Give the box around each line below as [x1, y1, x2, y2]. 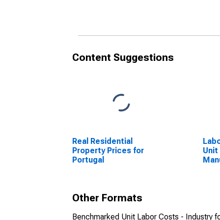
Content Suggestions [72, 52, 174, 63]
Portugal [72, 155, 104, 165]
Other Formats [72, 192, 142, 204]
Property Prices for [72, 146, 144, 155]
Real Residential [72, 137, 133, 146]
